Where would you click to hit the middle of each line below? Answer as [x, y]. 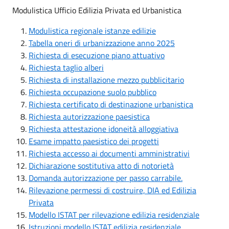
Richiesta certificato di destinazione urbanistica [111, 104]
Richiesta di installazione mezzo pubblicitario [106, 80]
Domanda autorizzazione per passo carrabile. [106, 178]
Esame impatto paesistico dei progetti [94, 141]
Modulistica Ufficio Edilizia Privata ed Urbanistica [97, 10]
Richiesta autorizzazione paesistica [89, 117]
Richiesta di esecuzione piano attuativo [97, 55]
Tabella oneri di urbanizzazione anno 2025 [102, 43]
